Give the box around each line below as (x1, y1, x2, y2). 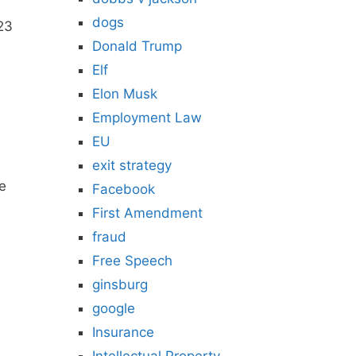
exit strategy (92, 157, 172, 173)
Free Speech (92, 253, 172, 269)
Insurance (92, 324, 154, 340)
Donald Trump (92, 38, 182, 54)
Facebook (92, 181, 155, 197)
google (92, 300, 135, 316)
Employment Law (92, 110, 202, 126)
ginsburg (92, 277, 148, 292)
